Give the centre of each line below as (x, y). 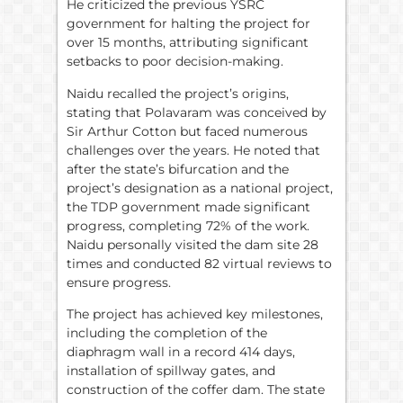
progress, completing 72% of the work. (188, 225)
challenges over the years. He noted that (193, 150)
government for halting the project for (188, 24)
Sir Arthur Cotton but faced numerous (187, 131)
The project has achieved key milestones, (195, 314)
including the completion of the (167, 333)
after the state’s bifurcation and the (178, 169)
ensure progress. (119, 282)
